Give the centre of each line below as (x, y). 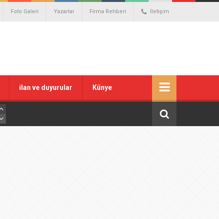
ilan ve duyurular (46, 88)
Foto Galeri (25, 11)
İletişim (160, 11)
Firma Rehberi (108, 11)
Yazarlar (64, 11)
